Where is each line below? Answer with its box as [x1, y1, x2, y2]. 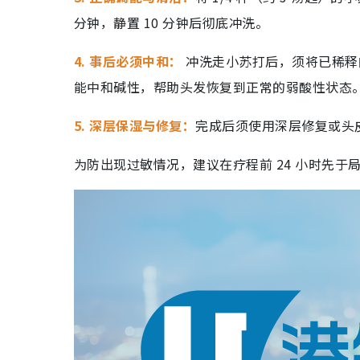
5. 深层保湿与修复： [74, 116, 196, 136]
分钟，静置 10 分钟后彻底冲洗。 [74, 13, 269, 33]
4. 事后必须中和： [74, 51, 182, 72]
